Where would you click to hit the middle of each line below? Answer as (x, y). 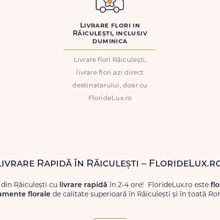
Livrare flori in (110, 26)
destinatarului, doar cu (110, 86)
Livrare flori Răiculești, (110, 60)
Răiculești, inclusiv (110, 34)
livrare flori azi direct (110, 73)
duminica (110, 41)
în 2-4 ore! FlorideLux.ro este (159, 185)
